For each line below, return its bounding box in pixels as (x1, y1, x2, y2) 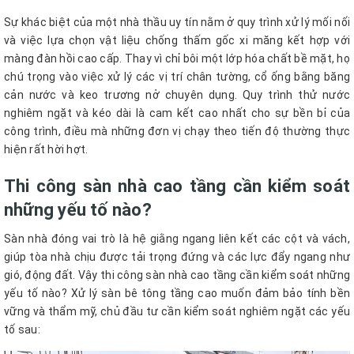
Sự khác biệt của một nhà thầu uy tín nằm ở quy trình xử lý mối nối (4, 15, 350, 28)
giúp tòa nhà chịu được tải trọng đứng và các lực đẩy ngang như (4, 250, 350, 263)
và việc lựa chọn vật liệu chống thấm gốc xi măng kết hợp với (4, 33, 350, 47)
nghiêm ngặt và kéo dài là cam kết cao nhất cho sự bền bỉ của (4, 106, 350, 119)
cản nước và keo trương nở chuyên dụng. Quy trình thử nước (4, 88, 350, 101)
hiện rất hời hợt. (4, 142, 88, 156)
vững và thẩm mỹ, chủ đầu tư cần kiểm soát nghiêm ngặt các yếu (4, 304, 350, 318)
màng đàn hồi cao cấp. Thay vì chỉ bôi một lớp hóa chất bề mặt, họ (4, 51, 350, 65)
